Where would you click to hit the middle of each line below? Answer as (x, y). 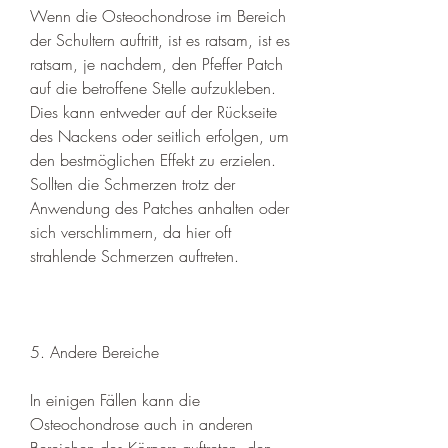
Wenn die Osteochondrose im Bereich (158, 15)
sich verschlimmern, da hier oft (130, 231)
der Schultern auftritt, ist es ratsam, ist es (160, 39)
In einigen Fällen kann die (115, 399)
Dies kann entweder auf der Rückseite (153, 111)
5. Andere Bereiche (94, 351)
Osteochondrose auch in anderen (141, 423)
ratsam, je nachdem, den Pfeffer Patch (156, 63)
